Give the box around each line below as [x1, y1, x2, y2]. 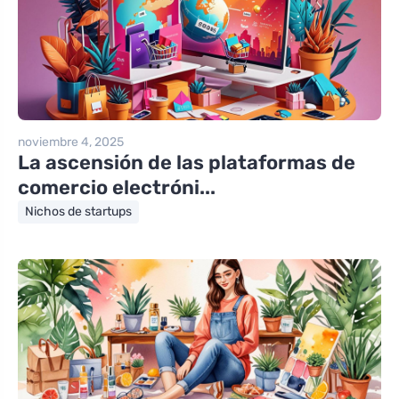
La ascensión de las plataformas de [18, 150, 355, 175]
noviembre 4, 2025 [18, 134, 124, 150]
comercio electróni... [18, 175, 216, 199]
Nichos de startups [25, 203, 132, 219]
